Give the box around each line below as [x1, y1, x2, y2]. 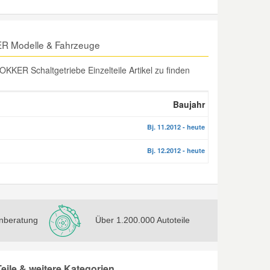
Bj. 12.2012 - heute [147, 146, 205, 155]
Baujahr [173, 98, 205, 110]
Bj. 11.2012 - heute [147, 122, 205, 131]
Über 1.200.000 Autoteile [95, 215, 190, 225]
